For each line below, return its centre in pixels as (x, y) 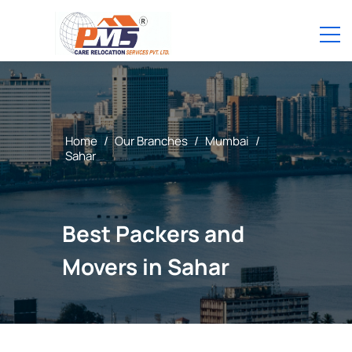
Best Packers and (153, 233)
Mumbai (227, 141)
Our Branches (151, 141)
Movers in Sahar (145, 266)
